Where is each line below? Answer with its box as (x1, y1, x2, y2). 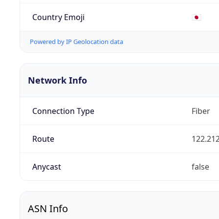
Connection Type (32, 106, 94, 117)
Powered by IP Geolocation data (30, 37, 123, 46)
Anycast (32, 161, 61, 173)
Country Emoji (32, 11, 85, 22)
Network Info (28, 74, 87, 87)
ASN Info (28, 202, 68, 216)
